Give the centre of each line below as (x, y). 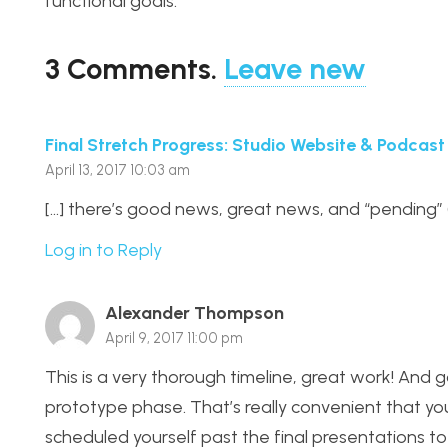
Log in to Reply (103, 249)
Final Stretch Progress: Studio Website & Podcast (245, 145)
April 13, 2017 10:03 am (117, 170)
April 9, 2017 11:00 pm (174, 337)
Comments (139, 69)
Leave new (295, 69)
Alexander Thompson (194, 312)
